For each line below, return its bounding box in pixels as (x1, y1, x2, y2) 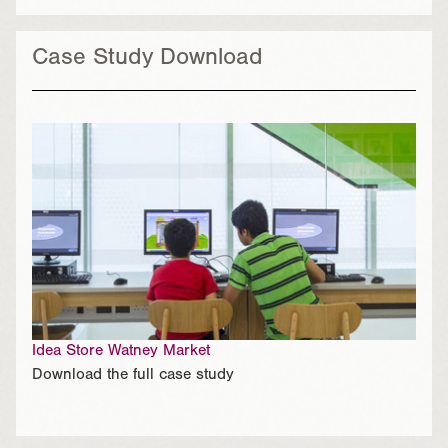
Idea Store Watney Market (32, 343, 210, 360)
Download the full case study (32, 367, 234, 384)
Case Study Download (32, 48, 263, 73)
